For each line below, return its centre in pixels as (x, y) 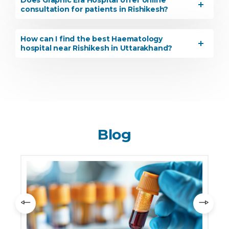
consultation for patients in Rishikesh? (95, 9)
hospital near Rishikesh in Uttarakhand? (97, 48)
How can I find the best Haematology (92, 39)
